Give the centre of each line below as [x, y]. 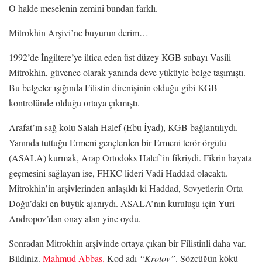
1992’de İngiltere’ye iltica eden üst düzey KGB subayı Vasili [120, 57]
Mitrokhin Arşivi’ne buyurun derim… [79, 32]
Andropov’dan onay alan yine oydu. [75, 218]
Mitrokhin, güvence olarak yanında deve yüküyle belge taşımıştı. [127, 72]
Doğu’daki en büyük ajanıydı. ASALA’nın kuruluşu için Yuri [122, 203]
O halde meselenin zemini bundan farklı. [83, 8]
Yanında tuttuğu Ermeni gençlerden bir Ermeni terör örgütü [118, 142]
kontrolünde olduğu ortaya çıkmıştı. [74, 102]
